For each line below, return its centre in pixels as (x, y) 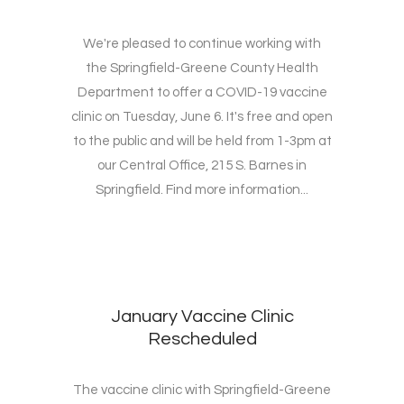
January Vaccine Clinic (202, 317)
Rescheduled (202, 340)
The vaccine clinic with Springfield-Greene (202, 390)
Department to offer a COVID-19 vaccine (202, 93)
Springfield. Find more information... (202, 190)
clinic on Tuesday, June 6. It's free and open (202, 117)
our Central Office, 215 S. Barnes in (202, 166)
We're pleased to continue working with (202, 44)
